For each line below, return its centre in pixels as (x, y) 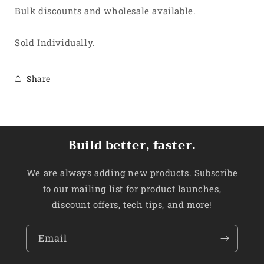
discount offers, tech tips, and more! (132, 204)
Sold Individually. (55, 42)
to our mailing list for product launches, (132, 189)
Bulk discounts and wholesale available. (107, 11)
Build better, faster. (132, 145)
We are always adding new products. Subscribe (132, 173)
